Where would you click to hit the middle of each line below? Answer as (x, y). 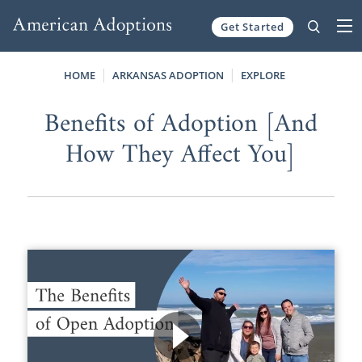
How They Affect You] (181, 155)
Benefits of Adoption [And (181, 124)
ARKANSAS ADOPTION (168, 75)
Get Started (253, 26)
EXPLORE (263, 75)
